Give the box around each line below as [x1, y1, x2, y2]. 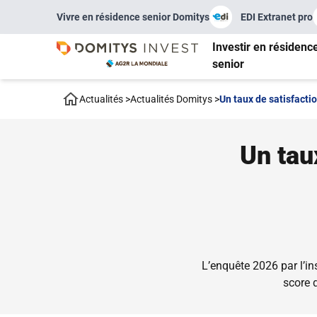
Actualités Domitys [130, 93, 214, 105]
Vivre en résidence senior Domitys [57, 11, 209, 23]
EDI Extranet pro [241, 11, 313, 23]
